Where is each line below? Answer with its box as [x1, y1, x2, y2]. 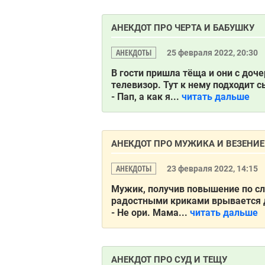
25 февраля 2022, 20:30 [167, 48, 260, 57]
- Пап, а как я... [111, 91, 179, 102]
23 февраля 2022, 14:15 [167, 164, 260, 173]
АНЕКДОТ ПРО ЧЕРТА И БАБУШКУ [111, 22, 254, 33]
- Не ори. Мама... [111, 207, 188, 218]
